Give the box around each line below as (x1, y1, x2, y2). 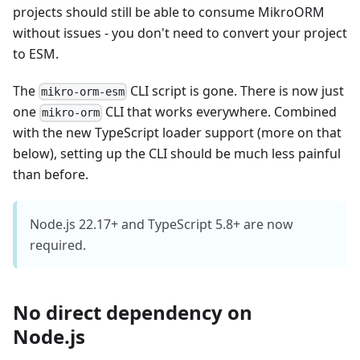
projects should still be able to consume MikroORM (13, 2, 325, 21)
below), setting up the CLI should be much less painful (13, 145, 341, 163)
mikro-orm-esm (41, 85, 125, 99)
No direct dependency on (13, 299, 252, 326)
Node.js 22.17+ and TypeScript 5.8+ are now (30, 215, 293, 234)
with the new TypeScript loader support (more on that (13, 124, 342, 142)
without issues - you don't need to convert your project (13, 23, 347, 42)
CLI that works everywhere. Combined (102, 103, 337, 121)
